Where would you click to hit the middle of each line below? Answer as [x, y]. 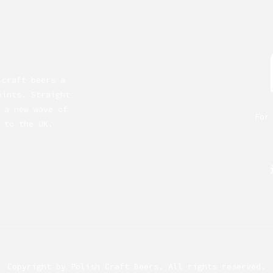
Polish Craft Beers [115, 266]
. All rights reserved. [212, 266]
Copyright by [39, 266]
